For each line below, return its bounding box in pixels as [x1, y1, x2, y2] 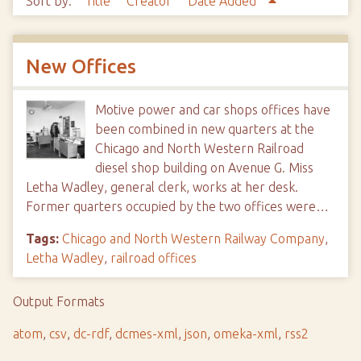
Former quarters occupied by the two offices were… [26, 199, 329, 214]
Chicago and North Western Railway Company [62, 231, 325, 246]
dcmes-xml [115, 326, 178, 341]
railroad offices [110, 251, 197, 265]
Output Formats [13, 294, 105, 309]
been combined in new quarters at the [95, 122, 314, 136]
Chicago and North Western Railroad [95, 141, 304, 156]
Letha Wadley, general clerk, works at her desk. [26, 180, 298, 194]
